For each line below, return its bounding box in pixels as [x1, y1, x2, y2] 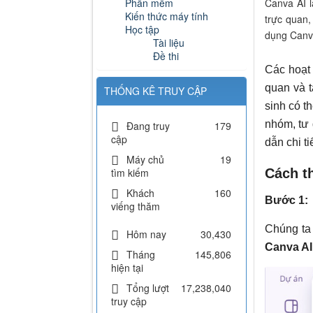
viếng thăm [111, 199, 160, 214]
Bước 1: [264, 194, 308, 207]
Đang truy [126, 119, 170, 133]
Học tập [125, 22, 159, 37]
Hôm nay [126, 227, 166, 242]
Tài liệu [153, 36, 184, 50]
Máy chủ [126, 152, 164, 167]
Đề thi [153, 49, 179, 64]
